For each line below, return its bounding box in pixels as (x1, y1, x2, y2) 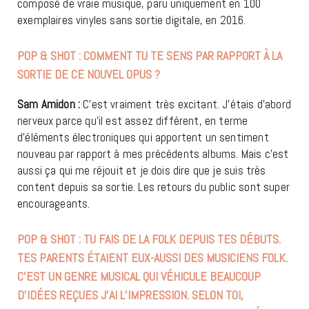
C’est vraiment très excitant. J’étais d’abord (80, 96, 291, 112)
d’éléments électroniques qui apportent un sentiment (17, 129, 269, 145)
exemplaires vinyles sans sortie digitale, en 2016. (17, 12, 246, 28)
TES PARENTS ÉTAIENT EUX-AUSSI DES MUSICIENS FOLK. (17, 249, 288, 266)
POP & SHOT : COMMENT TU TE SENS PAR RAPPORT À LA (17, 47, 282, 63)
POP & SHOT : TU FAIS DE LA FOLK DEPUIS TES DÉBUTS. (17, 230, 281, 247)
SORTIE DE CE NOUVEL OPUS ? (17, 66, 160, 82)
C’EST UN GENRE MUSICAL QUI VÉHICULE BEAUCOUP (17, 268, 261, 284)
